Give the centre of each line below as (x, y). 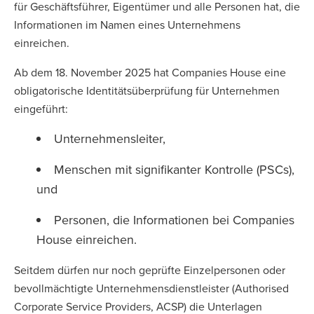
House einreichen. (88, 239)
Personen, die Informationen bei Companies (174, 220)
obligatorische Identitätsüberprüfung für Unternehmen (147, 90)
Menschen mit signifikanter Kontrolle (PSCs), (174, 169)
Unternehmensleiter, (111, 138)
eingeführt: (42, 109)
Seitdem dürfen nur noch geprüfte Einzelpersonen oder (150, 270)
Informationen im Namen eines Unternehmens (127, 25)
